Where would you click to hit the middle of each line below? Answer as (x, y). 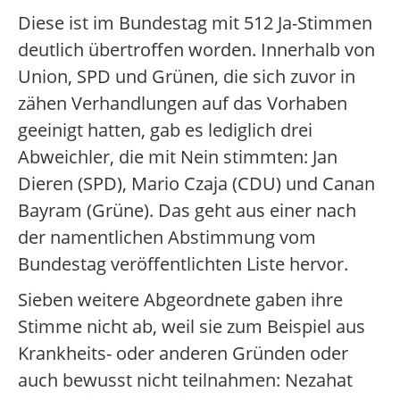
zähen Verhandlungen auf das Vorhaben (183, 103)
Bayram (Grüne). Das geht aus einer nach (187, 210)
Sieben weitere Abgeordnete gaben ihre (180, 300)
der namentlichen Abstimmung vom (167, 237)
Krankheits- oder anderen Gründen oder (183, 353)
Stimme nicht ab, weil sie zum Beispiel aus (192, 326)
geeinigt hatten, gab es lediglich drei (165, 130)
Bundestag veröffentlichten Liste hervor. (183, 264)
